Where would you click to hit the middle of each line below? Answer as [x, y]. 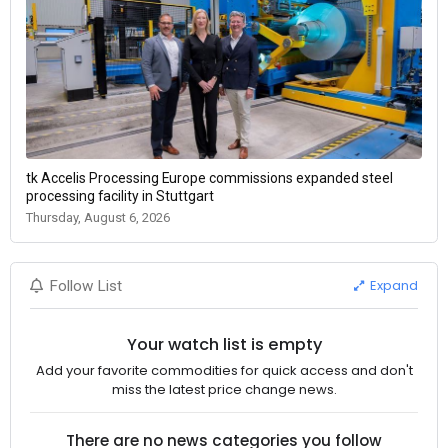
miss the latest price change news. [224, 389]
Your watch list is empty [224, 345]
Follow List [86, 285]
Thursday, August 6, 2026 [98, 217]
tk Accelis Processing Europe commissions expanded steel [209, 177]
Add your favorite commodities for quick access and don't [224, 370]
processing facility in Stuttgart [120, 195]
